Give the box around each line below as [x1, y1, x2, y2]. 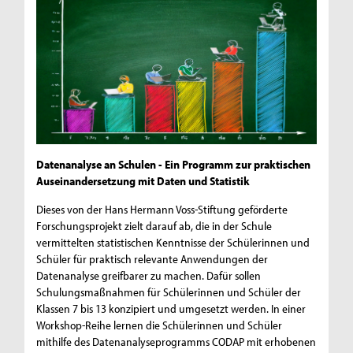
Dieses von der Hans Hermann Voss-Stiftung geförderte [36, 202, 288, 217]
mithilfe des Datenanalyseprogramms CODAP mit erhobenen [36, 334, 317, 350]
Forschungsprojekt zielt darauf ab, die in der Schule [36, 218, 273, 234]
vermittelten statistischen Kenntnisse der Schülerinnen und [36, 235, 310, 251]
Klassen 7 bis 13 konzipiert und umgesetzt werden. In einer [36, 301, 307, 317]
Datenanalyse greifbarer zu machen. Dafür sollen [36, 268, 262, 284]
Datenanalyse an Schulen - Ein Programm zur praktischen [36, 157, 311, 173]
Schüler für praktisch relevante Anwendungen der [36, 251, 269, 267]
